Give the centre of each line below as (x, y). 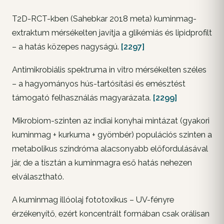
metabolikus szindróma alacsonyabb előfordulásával (110, 149)
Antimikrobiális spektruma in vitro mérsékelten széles (109, 70)
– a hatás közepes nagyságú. (66, 47)
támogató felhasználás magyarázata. (82, 98)
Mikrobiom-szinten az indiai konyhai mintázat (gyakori (111, 121)
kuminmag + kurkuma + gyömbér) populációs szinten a (112, 135)
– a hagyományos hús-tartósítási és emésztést (99, 84)
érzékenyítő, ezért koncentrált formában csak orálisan (111, 214)
